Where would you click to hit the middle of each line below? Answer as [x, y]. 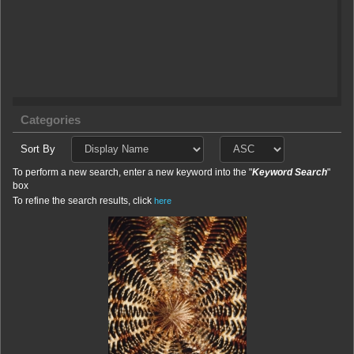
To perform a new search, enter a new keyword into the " [132, 172]
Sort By [38, 149]
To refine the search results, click [83, 200]
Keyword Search [290, 172]
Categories [51, 120]
